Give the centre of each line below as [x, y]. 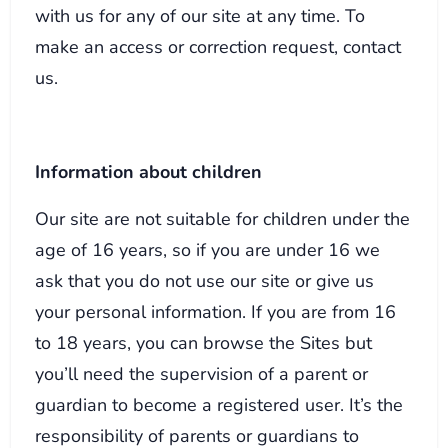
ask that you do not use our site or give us [205, 280]
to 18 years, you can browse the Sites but [204, 342]
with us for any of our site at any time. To [200, 15]
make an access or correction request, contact [218, 46]
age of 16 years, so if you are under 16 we [208, 249]
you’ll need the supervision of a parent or [202, 373]
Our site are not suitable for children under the [223, 218]
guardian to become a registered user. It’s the [219, 404]
